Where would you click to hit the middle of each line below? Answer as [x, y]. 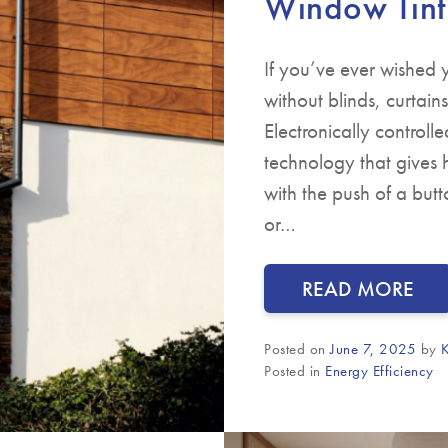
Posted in [294, 370]
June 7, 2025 [373, 348]
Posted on [297, 348]
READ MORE [358, 288]
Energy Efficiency [379, 370]
